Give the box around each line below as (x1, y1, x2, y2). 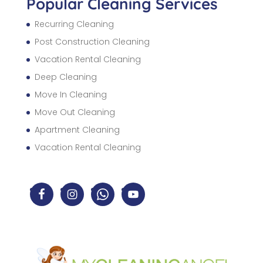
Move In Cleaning (34, 89, 107, 101)
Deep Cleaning (34, 71, 97, 83)
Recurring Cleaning (34, 18, 114, 31)
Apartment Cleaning (34, 124, 120, 136)
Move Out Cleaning (34, 106, 115, 119)
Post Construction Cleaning (34, 36, 150, 48)
